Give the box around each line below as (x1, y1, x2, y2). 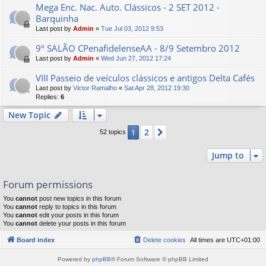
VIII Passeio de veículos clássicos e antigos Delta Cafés (36, 72, 255, 84)
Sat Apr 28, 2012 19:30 (124, 84, 189, 92)
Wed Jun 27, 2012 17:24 (101, 55, 171, 62)
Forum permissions (3, 178, 93, 192)
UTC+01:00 (227, 236, 260, 243)
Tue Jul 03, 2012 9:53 (101, 25, 163, 33)
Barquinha (36, 12, 78, 25)
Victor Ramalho (73, 84, 117, 92)
